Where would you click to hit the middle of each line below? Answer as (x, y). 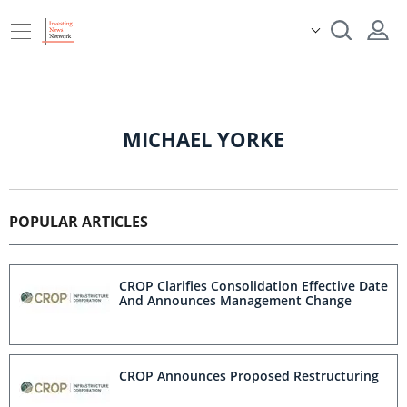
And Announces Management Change (235, 300)
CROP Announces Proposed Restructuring (249, 375)
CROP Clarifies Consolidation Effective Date (253, 286)
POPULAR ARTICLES (79, 222)
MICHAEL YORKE (203, 139)
